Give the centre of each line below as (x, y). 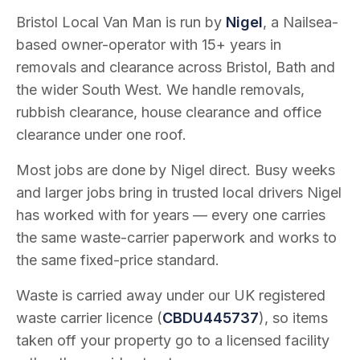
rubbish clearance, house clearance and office (169, 112)
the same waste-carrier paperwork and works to (176, 237)
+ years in (249, 45)
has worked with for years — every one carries (171, 215)
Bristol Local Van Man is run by (121, 22)
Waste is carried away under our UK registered (171, 295)
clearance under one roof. (101, 135)
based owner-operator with (109, 45)
